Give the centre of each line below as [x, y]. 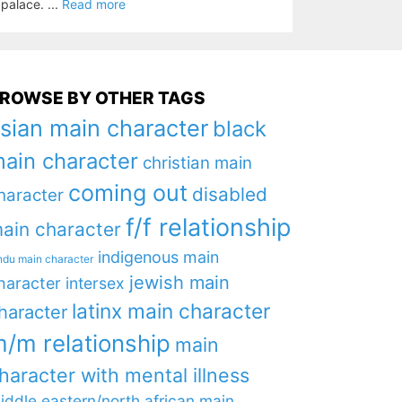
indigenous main [158, 257]
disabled [229, 194]
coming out [127, 193]
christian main [197, 163]
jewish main [179, 283]
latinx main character [170, 311]
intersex [95, 283]
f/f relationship [208, 227]
